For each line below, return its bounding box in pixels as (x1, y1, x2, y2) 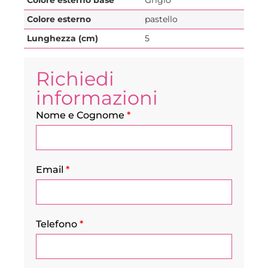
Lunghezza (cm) (27, 32, 98, 44)
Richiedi (36, 66, 114, 90)
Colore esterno (27, 13, 91, 25)
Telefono (36, 218, 80, 230)
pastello (145, 13, 178, 25)
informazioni (36, 86, 158, 109)
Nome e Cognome (36, 109, 127, 121)
